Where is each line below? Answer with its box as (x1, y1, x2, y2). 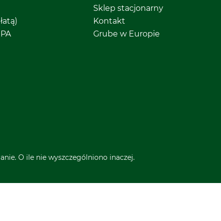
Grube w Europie (93, 29, 160, 39)
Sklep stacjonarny (93, 3, 163, 13)
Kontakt (93, 16, 125, 26)
